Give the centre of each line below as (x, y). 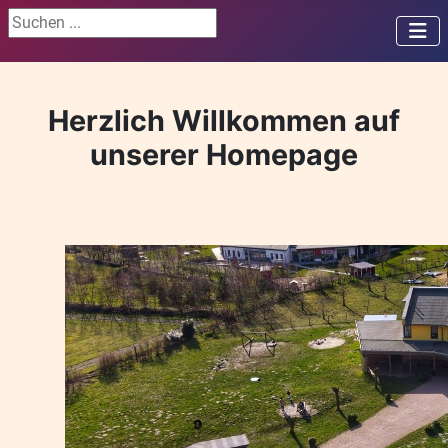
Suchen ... (42, 19)
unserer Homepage (224, 154)
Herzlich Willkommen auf (224, 120)
